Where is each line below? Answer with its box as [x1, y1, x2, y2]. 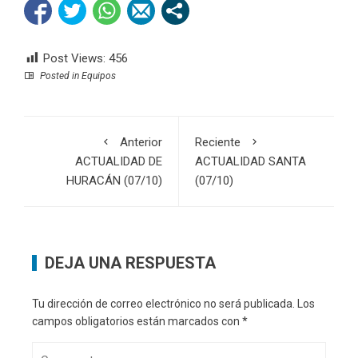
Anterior [120, 134, 162, 149]
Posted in [38, 70, 82, 82]
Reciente [195, 134, 241, 149]
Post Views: [43, 50, 105, 66]
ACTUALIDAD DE [75, 153, 162, 169]
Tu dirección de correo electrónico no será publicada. [32, 296, 295, 310]
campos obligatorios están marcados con [32, 314, 242, 328]
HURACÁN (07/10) [66, 173, 162, 188]
